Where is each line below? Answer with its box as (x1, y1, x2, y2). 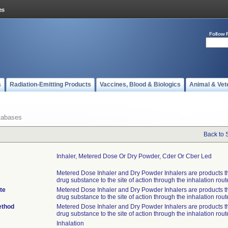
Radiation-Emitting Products (10, 81, 91, 88)
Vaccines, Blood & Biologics (100, 81, 181, 88)
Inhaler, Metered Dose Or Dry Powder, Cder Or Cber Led (56, 153, 212, 160)
